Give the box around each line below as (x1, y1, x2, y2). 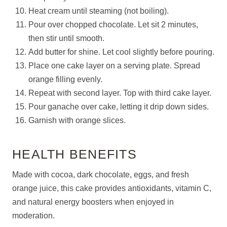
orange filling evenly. (28, 75, 102, 84)
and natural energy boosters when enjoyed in (12, 198, 174, 206)
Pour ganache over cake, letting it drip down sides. (28, 102, 209, 111)
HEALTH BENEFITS (12, 146, 137, 161)
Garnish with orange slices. (28, 116, 126, 125)
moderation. (12, 211, 55, 220)
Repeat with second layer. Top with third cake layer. (28, 89, 211, 97)
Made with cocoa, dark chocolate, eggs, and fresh (12, 170, 189, 179)
